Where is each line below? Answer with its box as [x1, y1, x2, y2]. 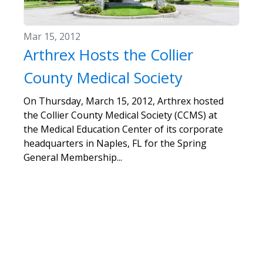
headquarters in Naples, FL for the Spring [23, 137, 207, 150]
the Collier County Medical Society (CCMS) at [23, 109, 217, 122]
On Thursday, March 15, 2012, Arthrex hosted [23, 95, 224, 108]
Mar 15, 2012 [23, 30, 80, 43]
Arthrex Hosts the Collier [23, 45, 193, 66]
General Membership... [23, 151, 122, 164]
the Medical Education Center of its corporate [23, 123, 223, 136]
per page [143, 224, 186, 237]
